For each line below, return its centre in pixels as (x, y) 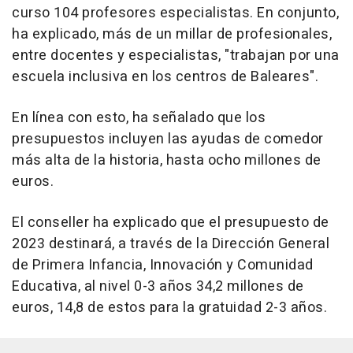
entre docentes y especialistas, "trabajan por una (176, 55)
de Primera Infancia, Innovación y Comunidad (163, 265)
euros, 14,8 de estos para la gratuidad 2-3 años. (169, 307)
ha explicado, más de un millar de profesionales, (172, 34)
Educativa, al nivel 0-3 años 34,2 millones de (158, 286)
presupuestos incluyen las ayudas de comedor (168, 139)
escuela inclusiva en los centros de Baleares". (165, 76)
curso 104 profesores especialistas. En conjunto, (175, 13)
